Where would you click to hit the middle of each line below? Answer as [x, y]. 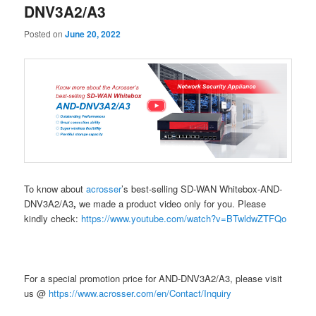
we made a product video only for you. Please [173, 204]
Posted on [45, 33]
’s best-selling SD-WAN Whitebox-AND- [202, 189]
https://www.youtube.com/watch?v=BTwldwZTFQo [184, 219]
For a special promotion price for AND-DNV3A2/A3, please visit [153, 278]
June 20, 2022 [93, 34]
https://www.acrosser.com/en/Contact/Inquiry [140, 293]
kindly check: [53, 219]
